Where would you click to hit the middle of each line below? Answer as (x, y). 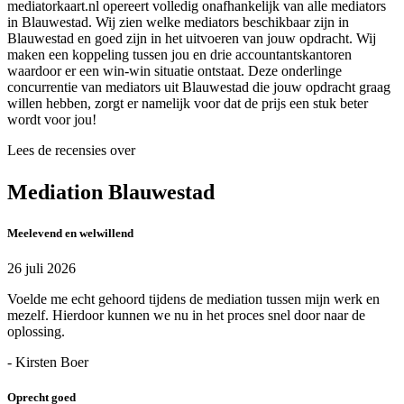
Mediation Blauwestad (111, 192)
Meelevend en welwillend (70, 233)
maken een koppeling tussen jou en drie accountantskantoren (179, 54)
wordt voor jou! (52, 119)
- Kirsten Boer (48, 362)
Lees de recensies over (71, 150)
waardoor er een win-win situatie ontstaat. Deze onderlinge (174, 70)
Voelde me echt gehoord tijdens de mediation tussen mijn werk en (193, 298)
